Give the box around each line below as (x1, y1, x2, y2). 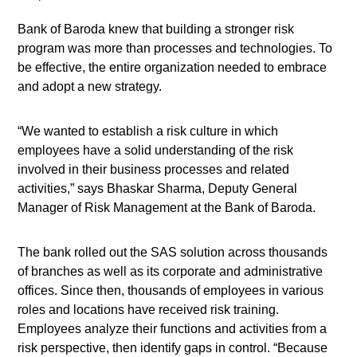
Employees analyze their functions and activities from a (18, 322, 328, 335)
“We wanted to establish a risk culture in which (18, 124, 279, 138)
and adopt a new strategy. (18, 80, 163, 93)
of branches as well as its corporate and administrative (18, 265, 324, 278)
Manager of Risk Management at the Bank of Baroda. (18, 201, 316, 214)
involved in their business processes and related (18, 163, 290, 176)
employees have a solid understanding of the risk (18, 143, 294, 157)
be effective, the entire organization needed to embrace (18, 61, 328, 74)
